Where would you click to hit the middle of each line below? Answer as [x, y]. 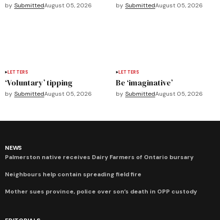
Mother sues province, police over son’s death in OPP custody [101, 191]
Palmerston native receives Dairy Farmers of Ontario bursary [99, 157]
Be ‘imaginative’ [144, 82]
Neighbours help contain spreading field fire [73, 174]
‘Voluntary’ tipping [39, 82]
